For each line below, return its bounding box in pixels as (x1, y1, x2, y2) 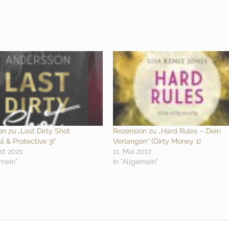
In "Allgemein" (113, 157, 158, 166)
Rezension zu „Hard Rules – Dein (113, 127, 221, 135)
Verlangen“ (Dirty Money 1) (113, 137, 201, 146)
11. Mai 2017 (113, 147, 152, 156)
